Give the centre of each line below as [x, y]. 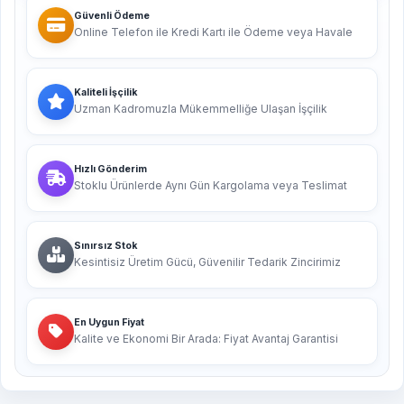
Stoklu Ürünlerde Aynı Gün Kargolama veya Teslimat [211, 185]
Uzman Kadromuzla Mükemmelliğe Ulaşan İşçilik [201, 109]
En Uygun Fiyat [109, 322]
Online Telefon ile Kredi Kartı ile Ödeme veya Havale [213, 32]
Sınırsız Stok [106, 246]
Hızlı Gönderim [110, 169]
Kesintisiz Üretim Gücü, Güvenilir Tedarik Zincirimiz [207, 262]
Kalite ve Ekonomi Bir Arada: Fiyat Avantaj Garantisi [206, 339]
